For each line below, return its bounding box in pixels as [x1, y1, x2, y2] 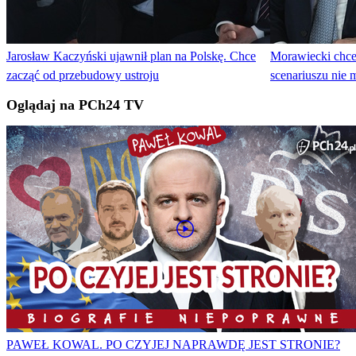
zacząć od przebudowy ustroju [6, 68, 159, 83]
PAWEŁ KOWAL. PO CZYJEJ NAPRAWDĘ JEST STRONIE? [6, 338, 340, 352]
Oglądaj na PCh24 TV [6, 97, 144, 114]
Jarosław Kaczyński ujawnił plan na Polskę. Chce [6, 49, 256, 64]
